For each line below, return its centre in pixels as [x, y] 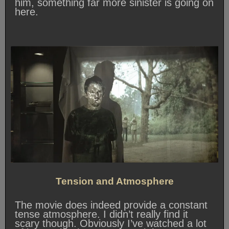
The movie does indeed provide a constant [111, 205]
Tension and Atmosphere [114, 181]
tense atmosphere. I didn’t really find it [101, 214]
